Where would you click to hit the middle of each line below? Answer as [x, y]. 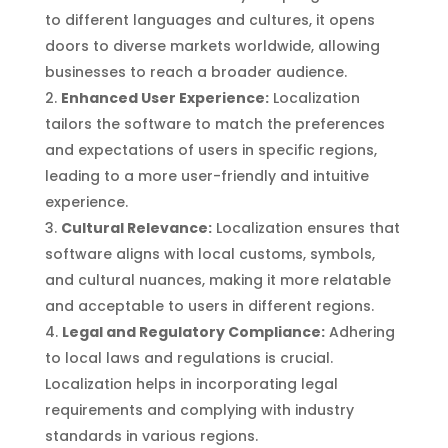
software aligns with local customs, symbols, [209, 253]
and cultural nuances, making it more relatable [217, 279]
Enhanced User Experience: [164, 97]
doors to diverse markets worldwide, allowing [212, 45]
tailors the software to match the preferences [214, 123]
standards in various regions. [151, 435]
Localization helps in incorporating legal [191, 383]
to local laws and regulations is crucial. [188, 357]
